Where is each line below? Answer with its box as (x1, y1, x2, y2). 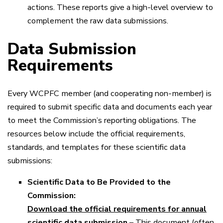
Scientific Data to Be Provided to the (27, 177, 171, 188)
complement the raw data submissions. (27, 15, 168, 26)
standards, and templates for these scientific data (7, 141, 186, 153)
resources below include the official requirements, (7, 128, 185, 139)
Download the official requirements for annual (27, 204, 207, 215)
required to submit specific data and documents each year (7, 101, 212, 112)
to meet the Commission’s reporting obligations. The (7, 114, 196, 126)
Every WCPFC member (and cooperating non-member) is (7, 88, 212, 99)
